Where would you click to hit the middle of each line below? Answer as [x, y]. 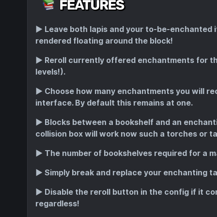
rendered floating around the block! [104, 41]
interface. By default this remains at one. [114, 103]
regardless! [57, 203]
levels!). [50, 72]
